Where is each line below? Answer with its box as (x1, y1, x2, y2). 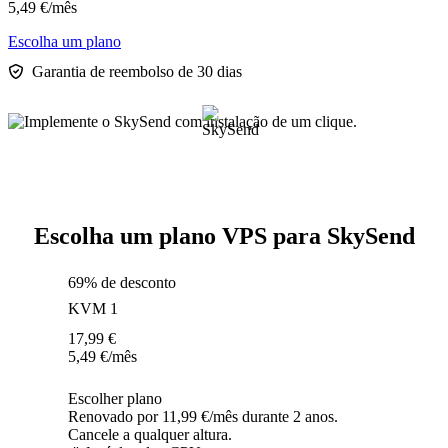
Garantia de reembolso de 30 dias (32, 63, 242, 81)
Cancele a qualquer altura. (68, 426, 232, 444)
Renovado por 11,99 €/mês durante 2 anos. (68, 408, 338, 426)
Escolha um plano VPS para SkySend (33, 223, 415, 250)
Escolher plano (68, 390, 162, 408)
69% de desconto (68, 274, 176, 292)
